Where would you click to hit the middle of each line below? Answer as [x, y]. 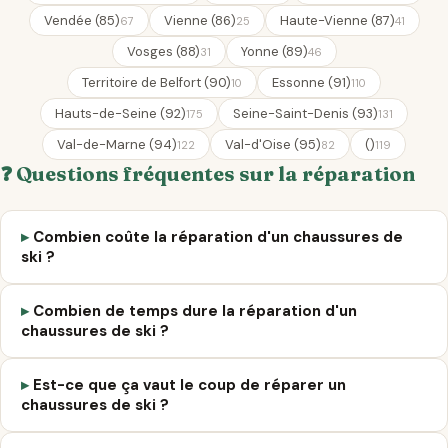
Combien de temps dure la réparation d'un [195, 311]
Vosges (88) [163, 51]
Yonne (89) [274, 51]
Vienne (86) [199, 20]
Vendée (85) [81, 20]
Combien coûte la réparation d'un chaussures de [218, 237]
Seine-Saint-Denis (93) [305, 113]
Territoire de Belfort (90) [156, 82]
